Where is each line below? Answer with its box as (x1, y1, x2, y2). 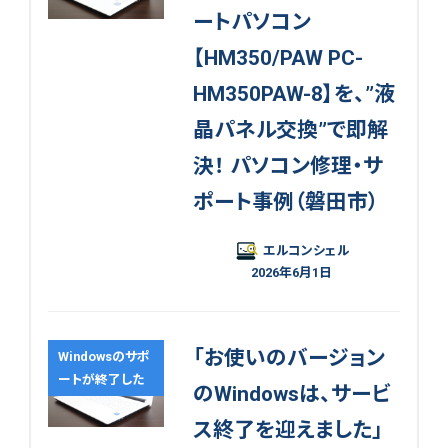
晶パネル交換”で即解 (192, 117, 388, 142)
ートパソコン (192, 9, 311, 34)
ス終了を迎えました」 (192, 418, 383, 443)
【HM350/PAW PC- (192, 45, 363, 70)
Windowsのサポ (57, 349, 150, 365)
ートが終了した (57, 372, 144, 388)
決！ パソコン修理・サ (192, 153, 383, 178)
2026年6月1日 (251, 264, 333, 280)
